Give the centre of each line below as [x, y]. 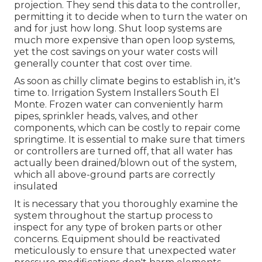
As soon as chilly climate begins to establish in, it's [127, 81]
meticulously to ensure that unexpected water [125, 251]
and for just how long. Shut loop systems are [118, 29]
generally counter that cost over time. [103, 64]
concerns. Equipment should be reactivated [117, 239]
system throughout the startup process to [113, 216]
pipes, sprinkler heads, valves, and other [106, 116]
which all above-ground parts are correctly [115, 175]
